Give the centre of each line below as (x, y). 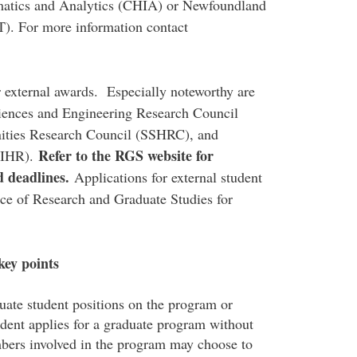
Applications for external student (168, 177)
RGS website (153, 155)
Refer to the (74, 155)
